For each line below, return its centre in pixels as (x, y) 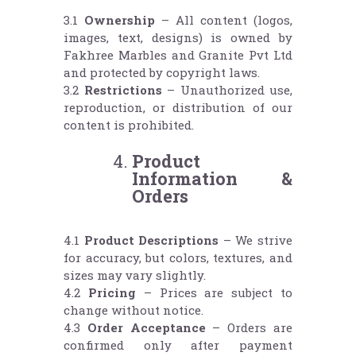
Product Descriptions (151, 240)
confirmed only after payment (178, 344)
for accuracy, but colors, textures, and (178, 257)
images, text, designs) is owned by (178, 37)
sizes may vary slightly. (135, 275)
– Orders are (249, 327)
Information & (212, 178)
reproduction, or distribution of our (178, 107)
